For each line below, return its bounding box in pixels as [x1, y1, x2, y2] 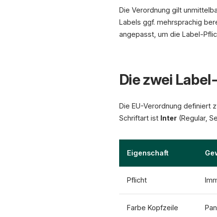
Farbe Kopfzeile [127, 203, 178, 212]
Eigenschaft [127, 149, 169, 157]
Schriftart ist [119, 114, 160, 122]
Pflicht [127, 176, 147, 184]
